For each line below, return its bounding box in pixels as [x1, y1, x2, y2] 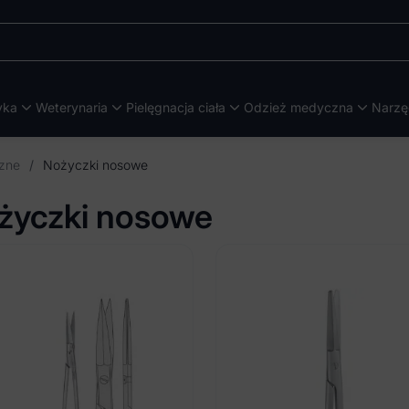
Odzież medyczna [244, 99, 353, 115]
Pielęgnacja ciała [126, 99, 225, 115]
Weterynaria [36, 99, 108, 115]
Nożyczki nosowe [43, 157, 148, 173]
